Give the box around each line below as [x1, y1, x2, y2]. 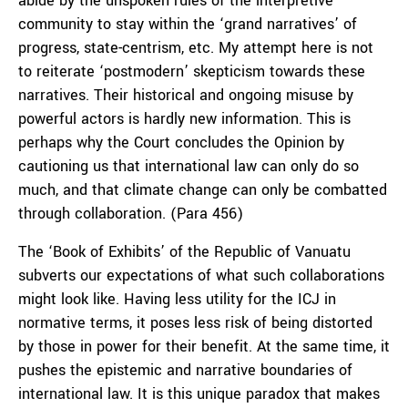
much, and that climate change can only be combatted [18, 179, 387, 200]
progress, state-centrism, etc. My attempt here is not [18, 37, 373, 58]
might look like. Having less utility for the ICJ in [18, 289, 336, 310]
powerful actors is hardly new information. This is [18, 108, 351, 129]
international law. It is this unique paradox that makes [18, 383, 380, 404]
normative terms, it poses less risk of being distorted [18, 312, 372, 333]
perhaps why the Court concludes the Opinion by [18, 132, 344, 153]
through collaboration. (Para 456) [18, 203, 243, 224]
